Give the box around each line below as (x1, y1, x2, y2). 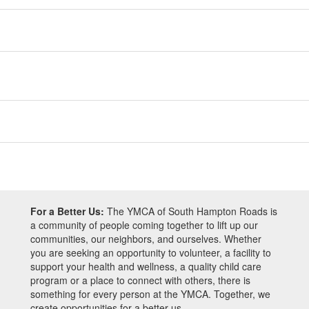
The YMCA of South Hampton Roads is (104, 204, 277, 218)
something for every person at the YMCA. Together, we (30, 287, 270, 301)
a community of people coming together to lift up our (30, 218, 258, 232)
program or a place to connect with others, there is (30, 273, 250, 287)
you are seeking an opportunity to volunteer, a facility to (30, 246, 271, 259)
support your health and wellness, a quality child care (30, 259, 261, 273)
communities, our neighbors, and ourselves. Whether (30, 232, 261, 246)
